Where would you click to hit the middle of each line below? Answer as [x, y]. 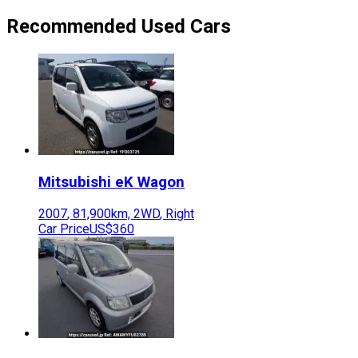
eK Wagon [150, 182]
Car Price [64, 229]
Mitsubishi [75, 182]
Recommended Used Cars [119, 27]
